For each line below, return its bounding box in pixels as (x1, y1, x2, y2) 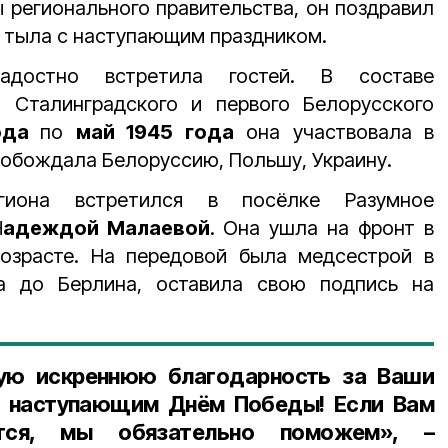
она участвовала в (233, 120, 435, 144)
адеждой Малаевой (2, 216, 210, 240)
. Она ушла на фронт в (209, 216, 435, 240)
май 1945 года (75, 120, 234, 144)
